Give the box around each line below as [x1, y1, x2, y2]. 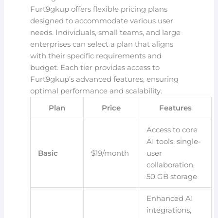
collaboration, [146, 160, 195, 169]
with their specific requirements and [30, 51, 162, 60]
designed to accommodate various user [30, 16, 174, 25]
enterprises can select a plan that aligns [30, 39, 174, 49]
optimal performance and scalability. [30, 86, 163, 95]
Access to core [146, 125, 198, 134]
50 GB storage [146, 172, 198, 181]
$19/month [91, 148, 129, 158]
